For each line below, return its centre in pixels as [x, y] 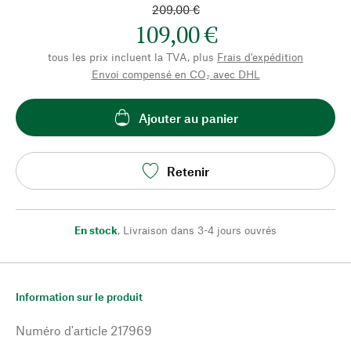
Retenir [188, 171]
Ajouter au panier [188, 118]
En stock [96, 230]
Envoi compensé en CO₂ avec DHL [175, 74]
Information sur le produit [79, 297]
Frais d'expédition [260, 57]
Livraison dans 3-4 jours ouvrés [200, 230]
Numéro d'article [62, 330]
